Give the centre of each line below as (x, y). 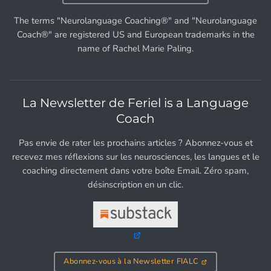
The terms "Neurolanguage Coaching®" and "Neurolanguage (135, 21)
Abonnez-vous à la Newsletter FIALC (131, 262)
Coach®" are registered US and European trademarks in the (135, 35)
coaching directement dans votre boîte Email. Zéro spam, (135, 171)
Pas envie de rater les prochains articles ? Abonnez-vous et (135, 143)
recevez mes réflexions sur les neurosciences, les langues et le (135, 157)
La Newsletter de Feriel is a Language (135, 103)
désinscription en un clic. (135, 185)
